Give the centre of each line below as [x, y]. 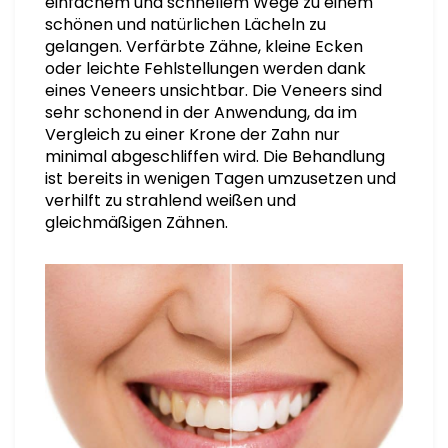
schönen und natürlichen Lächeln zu [185, 24]
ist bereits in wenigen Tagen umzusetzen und [220, 178]
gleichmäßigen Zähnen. [136, 222]
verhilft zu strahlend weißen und [170, 200]
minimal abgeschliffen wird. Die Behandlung [215, 156]
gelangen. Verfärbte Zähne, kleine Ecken [204, 46]
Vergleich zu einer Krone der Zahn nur [192, 134]
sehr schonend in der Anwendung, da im [201, 112]
